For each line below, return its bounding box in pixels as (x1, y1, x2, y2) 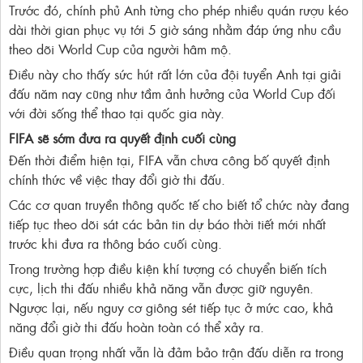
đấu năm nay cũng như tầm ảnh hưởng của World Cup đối (9, 83, 335, 104)
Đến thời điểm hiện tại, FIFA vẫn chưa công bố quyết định (9, 150, 330, 170)
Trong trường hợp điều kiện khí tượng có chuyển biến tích (9, 258, 327, 279)
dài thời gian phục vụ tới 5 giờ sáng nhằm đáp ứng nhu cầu (9, 19, 341, 40)
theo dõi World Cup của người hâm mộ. (9, 39, 232, 59)
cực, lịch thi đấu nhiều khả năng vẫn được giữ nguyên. (9, 278, 314, 298)
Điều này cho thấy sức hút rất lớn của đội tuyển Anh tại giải (9, 64, 341, 84)
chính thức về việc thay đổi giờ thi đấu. (9, 169, 225, 190)
